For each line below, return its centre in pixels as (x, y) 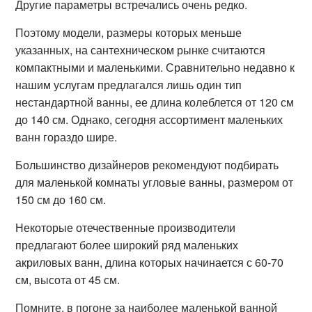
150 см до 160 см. (61, 200)
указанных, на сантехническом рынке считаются (141, 50)
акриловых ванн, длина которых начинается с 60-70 (150, 262)
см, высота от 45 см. (68, 280)
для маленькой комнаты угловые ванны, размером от (155, 182)
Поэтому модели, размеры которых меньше (129, 32)
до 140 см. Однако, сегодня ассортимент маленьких (149, 119)
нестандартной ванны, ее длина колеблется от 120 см (155, 102)
